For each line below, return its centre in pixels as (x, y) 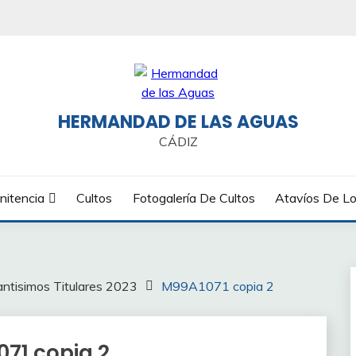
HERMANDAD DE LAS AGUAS (178, 122)
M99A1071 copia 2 (218, 286)
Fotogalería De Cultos (193, 198)
